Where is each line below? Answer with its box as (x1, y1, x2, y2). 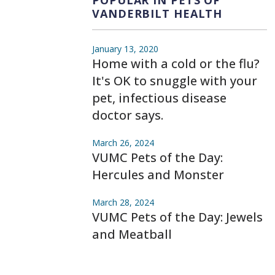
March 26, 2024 (92, 136, 154, 149)
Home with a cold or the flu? (92, 55, 260, 72)
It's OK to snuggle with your (92, 72, 257, 89)
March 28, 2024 (92, 196, 154, 208)
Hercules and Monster (92, 166, 224, 183)
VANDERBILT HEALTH (92, 6, 223, 21)
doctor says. (92, 106, 163, 123)
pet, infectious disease (92, 89, 227, 106)
